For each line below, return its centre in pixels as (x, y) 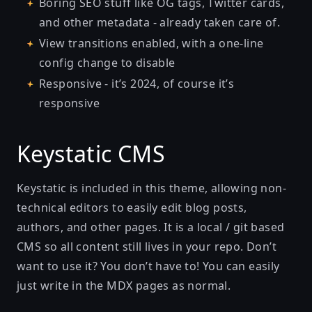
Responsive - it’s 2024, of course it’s (137, 84)
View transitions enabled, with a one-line (151, 43)
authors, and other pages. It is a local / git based (151, 227)
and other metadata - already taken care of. (160, 22)
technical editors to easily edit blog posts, (132, 208)
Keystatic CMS (91, 154)
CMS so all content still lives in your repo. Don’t (147, 247)
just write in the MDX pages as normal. (124, 286)
